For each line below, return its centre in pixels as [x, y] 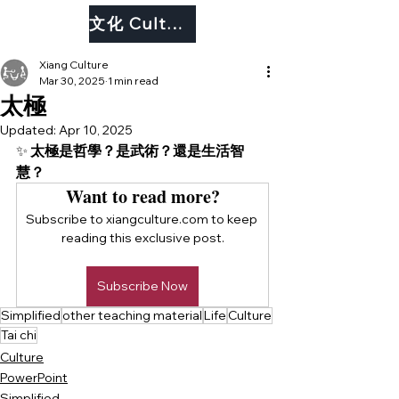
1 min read [133, 81]
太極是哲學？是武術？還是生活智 [137, 151]
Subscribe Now [142, 286]
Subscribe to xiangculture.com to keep [142, 219]
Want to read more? [142, 196]
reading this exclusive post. [142, 238]
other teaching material [132, 315]
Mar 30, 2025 [72, 81]
